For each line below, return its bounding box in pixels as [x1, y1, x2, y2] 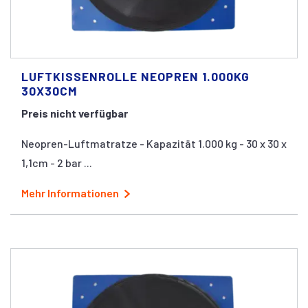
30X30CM [21, 82, 78, 98]
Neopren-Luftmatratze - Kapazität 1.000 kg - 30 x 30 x [21, 136, 287, 150]
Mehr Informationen [21, 186, 119, 199]
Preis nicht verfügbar [21, 106, 128, 120]
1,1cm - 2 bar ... [21, 155, 92, 169]
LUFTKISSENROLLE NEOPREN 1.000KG [21, 68, 250, 84]
